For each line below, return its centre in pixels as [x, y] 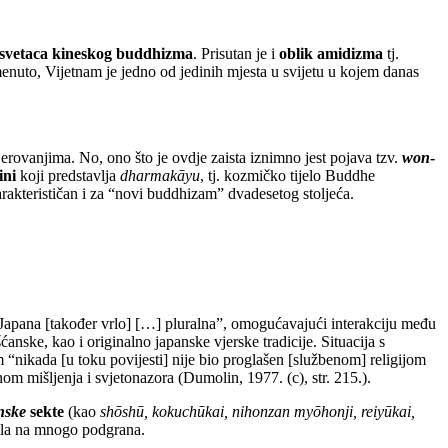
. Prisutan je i [236, 54]
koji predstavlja [68, 176]
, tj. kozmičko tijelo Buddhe [287, 176]
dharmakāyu [160, 176]
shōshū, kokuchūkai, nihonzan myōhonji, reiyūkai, [257, 411]
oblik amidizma [331, 54]
